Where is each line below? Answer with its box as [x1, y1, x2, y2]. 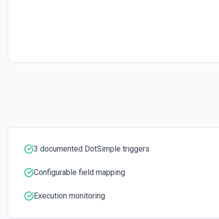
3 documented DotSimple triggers [34, 144, 150, 153]
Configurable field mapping [34, 168, 125, 177]
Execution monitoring [34, 191, 105, 200]
